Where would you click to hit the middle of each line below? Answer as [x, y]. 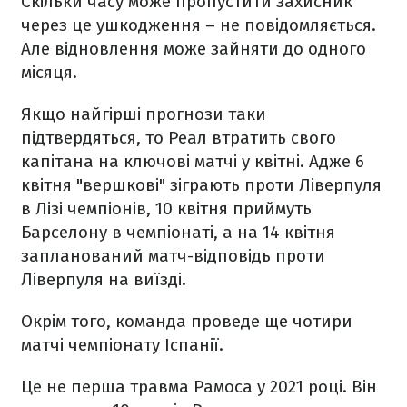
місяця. [49, 72]
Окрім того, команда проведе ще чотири [187, 321]
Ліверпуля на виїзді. [104, 279]
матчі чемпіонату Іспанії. [122, 345]
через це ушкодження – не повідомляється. [199, 25]
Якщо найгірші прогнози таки [144, 114]
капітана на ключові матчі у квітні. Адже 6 [193, 161]
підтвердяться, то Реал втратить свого [179, 138]
